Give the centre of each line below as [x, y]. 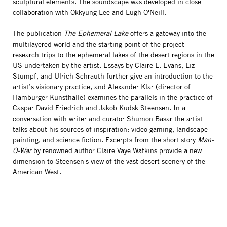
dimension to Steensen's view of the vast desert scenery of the [109, 161]
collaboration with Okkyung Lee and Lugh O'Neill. [89, 12]
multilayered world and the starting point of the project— [102, 44]
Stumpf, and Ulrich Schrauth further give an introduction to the [113, 76]
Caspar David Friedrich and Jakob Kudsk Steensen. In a [99, 108]
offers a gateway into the [167, 33]
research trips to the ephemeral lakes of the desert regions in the [113, 55]
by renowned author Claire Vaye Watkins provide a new [117, 150]
